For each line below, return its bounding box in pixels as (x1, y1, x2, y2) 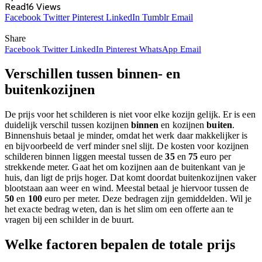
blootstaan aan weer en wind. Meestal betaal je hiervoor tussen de (5, 183, 249, 194)
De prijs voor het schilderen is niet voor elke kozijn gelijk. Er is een (5, 109, 256, 120)
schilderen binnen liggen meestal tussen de (5, 151, 166, 162)
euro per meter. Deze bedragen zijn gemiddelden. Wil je (42, 194, 252, 204)
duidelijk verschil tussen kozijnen (5, 120, 131, 130)
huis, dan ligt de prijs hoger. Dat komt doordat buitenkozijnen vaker (5, 173, 257, 183)
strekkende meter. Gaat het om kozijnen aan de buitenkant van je (5, 162, 246, 173)
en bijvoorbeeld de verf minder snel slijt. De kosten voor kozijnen (5, 141, 249, 151)
